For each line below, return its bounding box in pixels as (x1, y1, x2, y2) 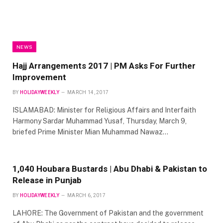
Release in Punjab (12, 175, 82, 185)
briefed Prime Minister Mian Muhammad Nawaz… (12, 127, 168, 136)
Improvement (12, 72, 66, 82)
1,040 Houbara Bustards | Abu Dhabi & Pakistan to (12, 163, 207, 174)
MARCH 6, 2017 (67, 192, 106, 198)
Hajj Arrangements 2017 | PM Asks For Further (12, 60, 196, 71)
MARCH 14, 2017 (67, 89, 109, 95)
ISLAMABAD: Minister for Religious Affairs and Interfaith (12, 106, 196, 114)
